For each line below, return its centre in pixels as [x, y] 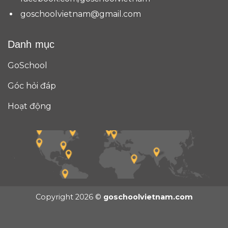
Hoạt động [30, 106]
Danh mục [31, 44]
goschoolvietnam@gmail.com [80, 14]
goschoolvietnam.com [148, 197]
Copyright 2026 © [69, 197]
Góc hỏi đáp [32, 85]
